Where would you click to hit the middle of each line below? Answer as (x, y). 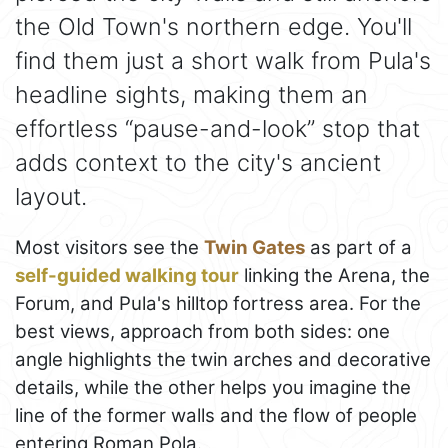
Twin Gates (254, 248)
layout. (51, 197)
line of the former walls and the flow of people (216, 416)
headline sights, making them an (191, 95)
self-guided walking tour (127, 276)
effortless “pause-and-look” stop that (217, 129)
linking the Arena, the (334, 276)
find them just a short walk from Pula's (223, 61)
